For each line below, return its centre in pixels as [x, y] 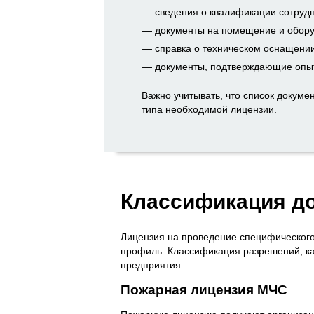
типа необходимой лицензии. [209, 110]
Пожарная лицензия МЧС [204, 289]
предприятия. [152, 265]
